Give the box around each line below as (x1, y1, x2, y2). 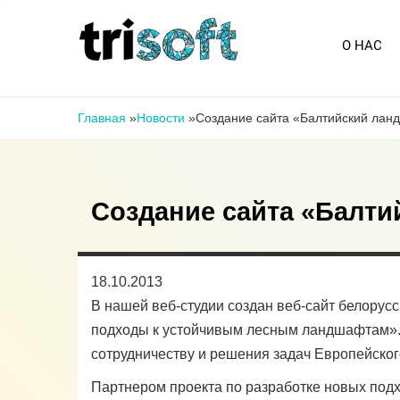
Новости (137, 111, 185, 125)
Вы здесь (78, 102, 138, 117)
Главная (78, 111, 126, 125)
